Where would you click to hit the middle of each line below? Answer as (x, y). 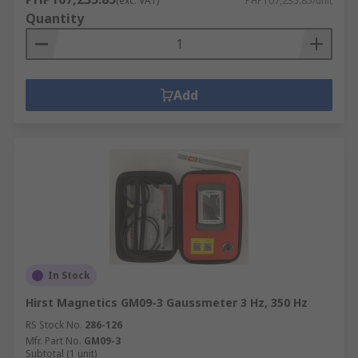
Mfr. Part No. (54, 341)
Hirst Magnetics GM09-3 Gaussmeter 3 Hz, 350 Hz (167, 302)
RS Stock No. (54, 325)
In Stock (69, 275)
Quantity (55, 18)
